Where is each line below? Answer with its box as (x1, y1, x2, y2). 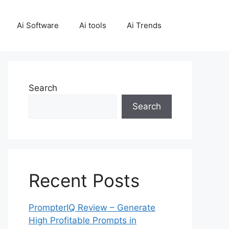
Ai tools (79, 20, 106, 30)
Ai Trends (127, 20, 162, 30)
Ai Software (17, 20, 59, 30)
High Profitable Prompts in (29, 215, 136, 225)
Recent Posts (29, 170, 140, 191)
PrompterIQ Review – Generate (29, 202, 155, 213)
